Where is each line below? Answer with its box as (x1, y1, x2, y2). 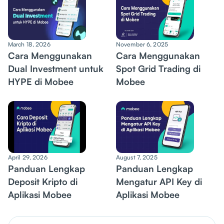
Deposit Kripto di (8, 176, 77, 187)
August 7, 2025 (116, 153, 157, 161)
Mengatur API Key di (116, 176, 202, 187)
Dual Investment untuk (8, 63, 103, 74)
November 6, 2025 (116, 40, 168, 48)
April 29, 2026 (8, 153, 47, 161)
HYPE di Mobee (8, 76, 73, 87)
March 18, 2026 (8, 40, 50, 48)
